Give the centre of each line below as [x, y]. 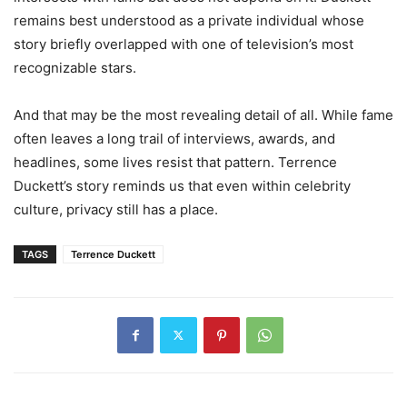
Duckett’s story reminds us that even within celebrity [182, 185]
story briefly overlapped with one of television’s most [184, 44]
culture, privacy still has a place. [116, 209]
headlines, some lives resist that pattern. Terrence [175, 162]
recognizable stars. [75, 67]
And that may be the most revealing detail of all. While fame [203, 114]
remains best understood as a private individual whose [189, 20]
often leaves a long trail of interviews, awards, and [174, 138]
